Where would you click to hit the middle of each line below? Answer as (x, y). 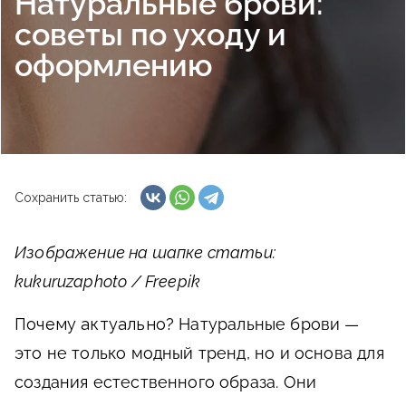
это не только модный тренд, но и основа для (199, 353)
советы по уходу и (150, 34)
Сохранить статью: (71, 198)
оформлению (114, 65)
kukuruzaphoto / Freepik (108, 281)
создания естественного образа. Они (166, 382)
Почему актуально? (95, 324)
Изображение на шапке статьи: (145, 252)
